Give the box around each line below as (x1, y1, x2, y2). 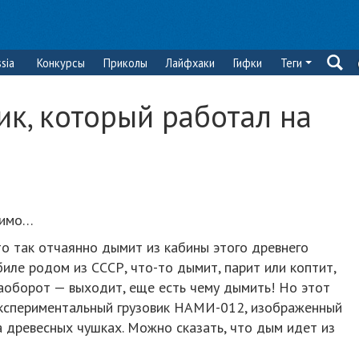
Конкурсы (37, 55, 85, 71)
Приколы (103, 55, 147, 71)
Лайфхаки (166, 55, 215, 71)
